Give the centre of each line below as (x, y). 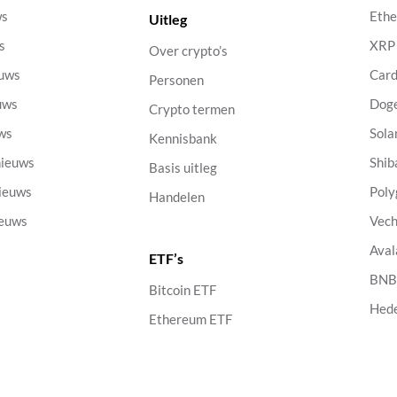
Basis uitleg (183, 167)
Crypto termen (191, 109)
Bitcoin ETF (182, 290)
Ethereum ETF (190, 319)
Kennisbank (183, 138)
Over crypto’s (188, 51)
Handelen (176, 197)
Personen (176, 80)
